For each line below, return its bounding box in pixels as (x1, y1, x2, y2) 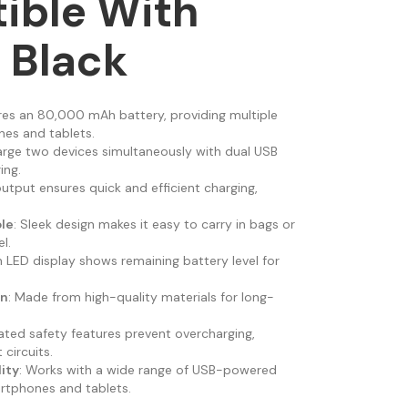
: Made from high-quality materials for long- (7, 289, 274, 306)
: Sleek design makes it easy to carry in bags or (13, 216, 295, 233)
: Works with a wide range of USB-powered (18, 362, 277, 379)
